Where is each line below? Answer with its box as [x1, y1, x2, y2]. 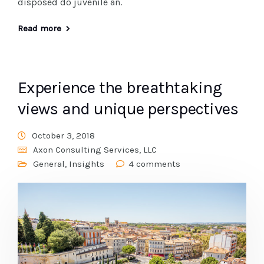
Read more [18, 22, 61, 34]
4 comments [128, 158, 180, 169]
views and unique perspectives [18, 98, 239, 118]
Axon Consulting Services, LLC [33, 144, 157, 155]
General [33, 158, 65, 169]
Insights [69, 158, 104, 169]
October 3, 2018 [32, 130, 95, 141]
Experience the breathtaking [18, 77, 222, 97]
